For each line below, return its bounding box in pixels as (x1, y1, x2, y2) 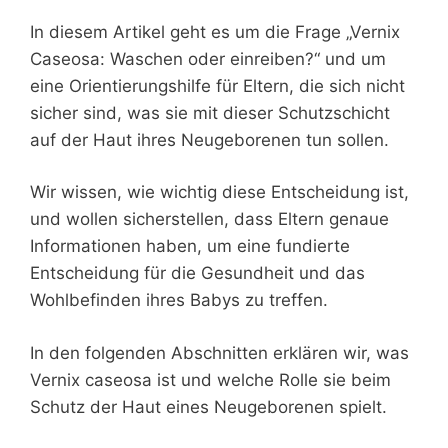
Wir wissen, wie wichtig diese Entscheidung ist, (30, 182, 409, 203)
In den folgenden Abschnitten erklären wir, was (30, 342, 409, 363)
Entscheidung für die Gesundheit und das (30, 263, 365, 284)
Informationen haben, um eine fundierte (30, 236, 350, 257)
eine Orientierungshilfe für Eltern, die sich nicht (30, 75, 405, 96)
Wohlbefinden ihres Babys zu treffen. (30, 290, 328, 311)
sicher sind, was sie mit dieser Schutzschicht (30, 102, 390, 123)
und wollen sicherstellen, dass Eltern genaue (30, 209, 389, 230)
